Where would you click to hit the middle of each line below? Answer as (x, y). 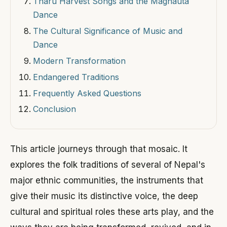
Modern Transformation (79, 61)
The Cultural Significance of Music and (108, 31)
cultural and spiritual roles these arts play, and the (112, 212)
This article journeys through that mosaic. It (99, 149)
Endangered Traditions (76, 77)
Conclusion (54, 109)
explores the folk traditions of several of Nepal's (108, 165)
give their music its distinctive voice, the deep (104, 196)
